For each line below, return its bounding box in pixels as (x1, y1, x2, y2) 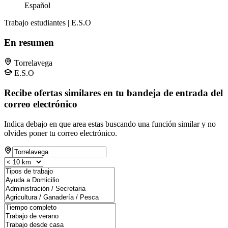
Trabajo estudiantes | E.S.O (4, 18, 91, 27)
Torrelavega (14, 59, 52, 68)
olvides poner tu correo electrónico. (4, 128, 117, 137)
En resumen (4, 37, 54, 48)
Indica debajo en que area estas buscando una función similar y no (4, 119, 216, 128)
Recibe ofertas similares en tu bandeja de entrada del (4, 88, 223, 99)
